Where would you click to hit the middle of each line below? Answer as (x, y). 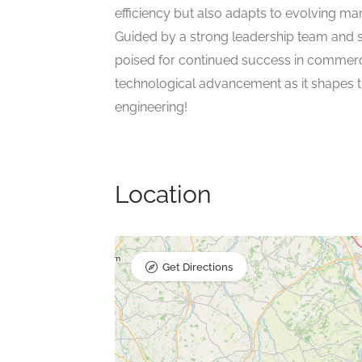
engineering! (151, 107)
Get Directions (198, 267)
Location (163, 195)
